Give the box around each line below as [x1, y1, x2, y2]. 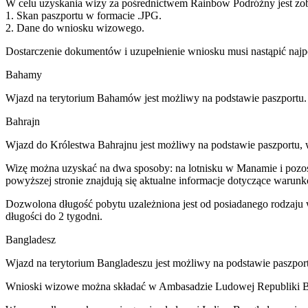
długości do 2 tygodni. [5, 210, 102, 222]
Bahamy [5, 68, 42, 80]
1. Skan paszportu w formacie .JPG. [5, 9, 162, 21]
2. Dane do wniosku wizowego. [5, 21, 144, 34]
